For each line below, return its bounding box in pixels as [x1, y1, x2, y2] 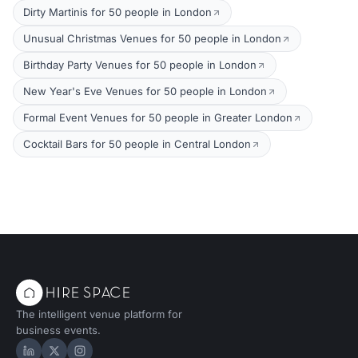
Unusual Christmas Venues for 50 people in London [23, 32, 281, 45]
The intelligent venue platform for [16, 308, 182, 320]
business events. [16, 324, 101, 336]
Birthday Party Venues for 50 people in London [23, 58, 257, 71]
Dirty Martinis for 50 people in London [23, 6, 212, 18]
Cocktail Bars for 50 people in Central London [23, 137, 251, 150]
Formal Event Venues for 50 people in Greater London [23, 111, 292, 124]
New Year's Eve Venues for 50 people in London [23, 85, 267, 97]
